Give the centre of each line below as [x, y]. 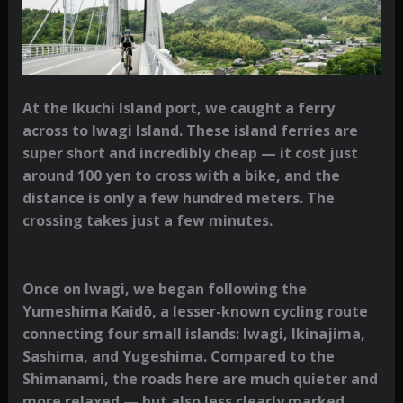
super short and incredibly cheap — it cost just [190, 153]
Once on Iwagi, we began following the [164, 288]
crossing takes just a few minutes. [147, 221]
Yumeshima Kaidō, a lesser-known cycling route [195, 311]
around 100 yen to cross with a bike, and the [181, 176]
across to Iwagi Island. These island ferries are [190, 131]
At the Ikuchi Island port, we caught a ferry [178, 108]
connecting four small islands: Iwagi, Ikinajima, [193, 333]
